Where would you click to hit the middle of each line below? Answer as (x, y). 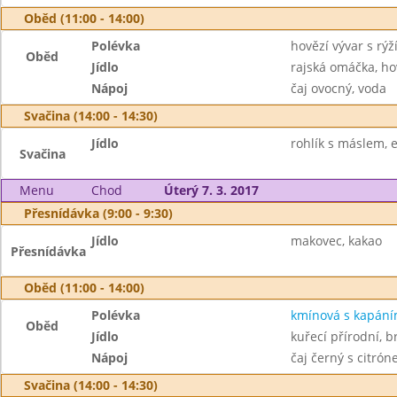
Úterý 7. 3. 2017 (211, 190)
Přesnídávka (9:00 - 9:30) (98, 213)
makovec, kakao (336, 241)
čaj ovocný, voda (338, 88)
